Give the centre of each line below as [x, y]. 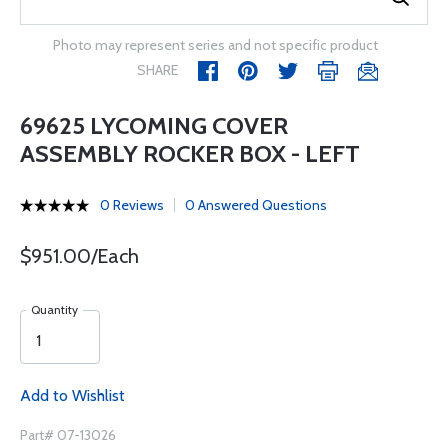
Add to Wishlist [72, 395]
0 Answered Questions [256, 205]
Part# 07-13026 [68, 435]
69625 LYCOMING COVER [154, 125]
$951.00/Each [79, 256]
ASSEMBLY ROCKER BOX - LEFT [190, 153]
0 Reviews [132, 205]
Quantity [54, 309]
